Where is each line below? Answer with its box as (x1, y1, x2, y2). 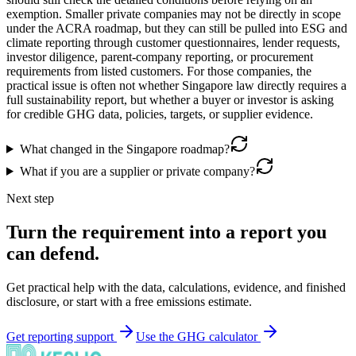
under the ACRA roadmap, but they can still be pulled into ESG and (6, 21, 347, 35)
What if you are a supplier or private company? (19, 164, 255, 178)
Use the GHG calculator (136, 329, 261, 343)
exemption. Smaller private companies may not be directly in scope (6, 6, 341, 21)
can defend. (6, 242, 99, 264)
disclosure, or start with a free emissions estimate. (6, 294, 252, 308)
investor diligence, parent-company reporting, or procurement (6, 49, 313, 64)
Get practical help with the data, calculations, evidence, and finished (6, 280, 346, 294)
